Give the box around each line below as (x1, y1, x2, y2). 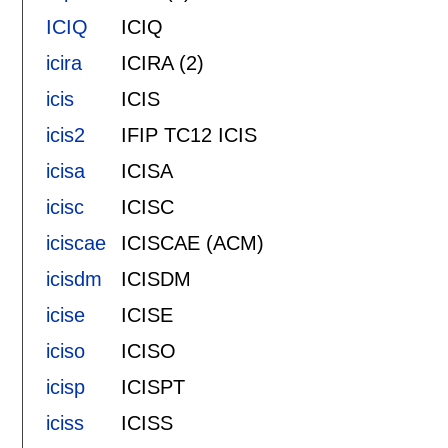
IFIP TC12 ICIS (120, 123, 257, 146)
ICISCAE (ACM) (120, 231, 264, 254)
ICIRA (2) (120, 51, 204, 74)
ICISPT (120, 375, 185, 398)
